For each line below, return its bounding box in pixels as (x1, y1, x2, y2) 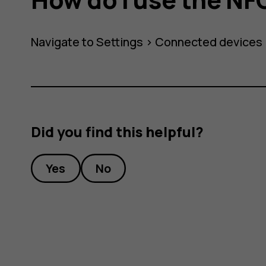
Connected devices (155, 33, 263, 50)
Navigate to (31, 33, 97, 50)
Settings (96, 33, 144, 50)
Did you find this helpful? (31, 122, 204, 142)
